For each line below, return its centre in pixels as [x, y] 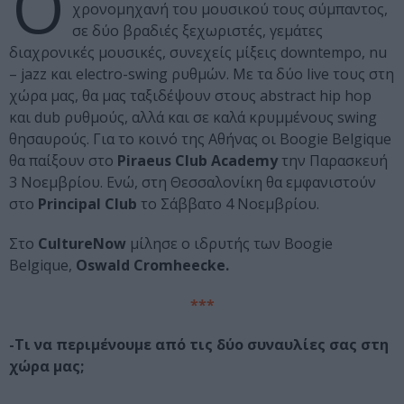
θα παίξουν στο [63, 161]
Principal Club [89, 204]
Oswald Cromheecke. [152, 266]
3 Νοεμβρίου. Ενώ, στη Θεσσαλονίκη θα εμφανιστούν [193, 183]
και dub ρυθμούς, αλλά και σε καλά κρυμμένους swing [193, 118]
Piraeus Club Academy [199, 161]
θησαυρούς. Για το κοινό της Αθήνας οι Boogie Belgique [200, 139]
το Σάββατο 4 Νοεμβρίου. [230, 204]
